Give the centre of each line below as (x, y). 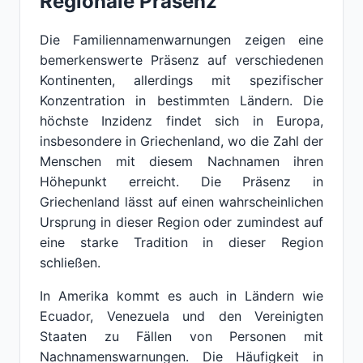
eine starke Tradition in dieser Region (181, 242)
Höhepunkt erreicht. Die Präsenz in (181, 181)
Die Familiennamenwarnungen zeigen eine (181, 40)
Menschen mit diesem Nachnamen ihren (181, 161)
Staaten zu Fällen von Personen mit (181, 336)
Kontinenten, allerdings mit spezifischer (181, 80)
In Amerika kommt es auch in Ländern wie (181, 296)
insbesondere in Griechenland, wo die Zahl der (181, 141)
